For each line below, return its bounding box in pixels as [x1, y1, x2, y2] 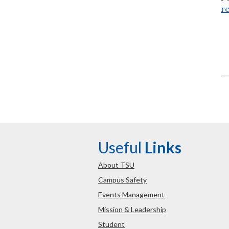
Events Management [98, 190, 165, 199]
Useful [98, 138, 145, 157]
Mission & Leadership [98, 204, 166, 214]
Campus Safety [98, 175, 147, 184]
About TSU [98, 160, 134, 169]
